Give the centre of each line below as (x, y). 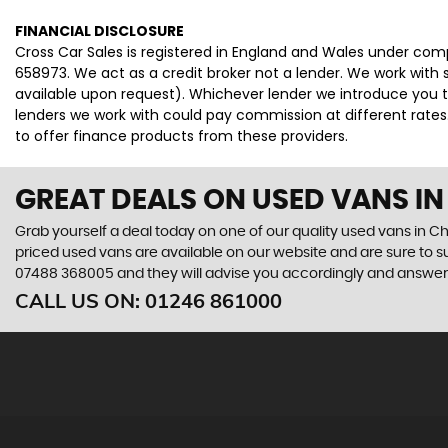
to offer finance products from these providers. (181, 136)
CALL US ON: (80, 300)
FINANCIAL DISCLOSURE (99, 31)
